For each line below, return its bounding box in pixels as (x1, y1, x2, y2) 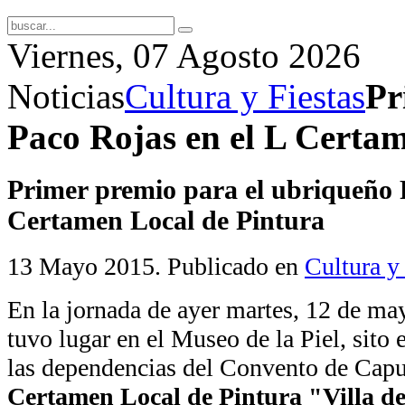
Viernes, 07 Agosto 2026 (7, 36, 361, 75)
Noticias (7, 77, 125, 116)
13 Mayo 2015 (7, 252, 155, 281)
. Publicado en (155, 252, 305, 281)
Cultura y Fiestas (125, 77, 365, 116)
